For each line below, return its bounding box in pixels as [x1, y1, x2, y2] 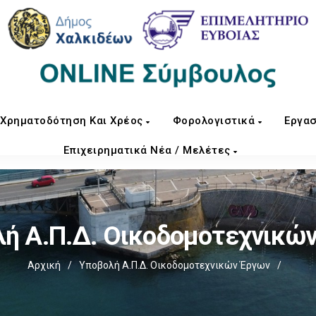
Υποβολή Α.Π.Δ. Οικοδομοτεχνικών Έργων [79, 260, 270, 271]
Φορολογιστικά [172, 114, 258, 127]
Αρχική [28, 260, 61, 271]
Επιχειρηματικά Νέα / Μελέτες [63, 144, 233, 157]
